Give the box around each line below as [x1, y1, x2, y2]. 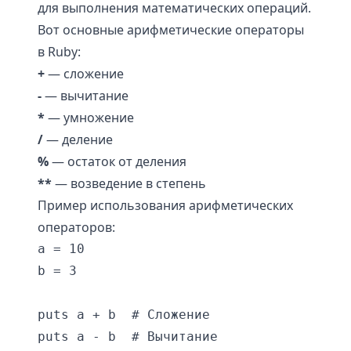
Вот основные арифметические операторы [38, 21, 304, 38]
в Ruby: [38, 43, 81, 60]
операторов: [38, 219, 115, 236]
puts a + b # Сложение [38, 307, 210, 322]
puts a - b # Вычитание [38, 329, 218, 344]
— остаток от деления [49, 153, 186, 170]
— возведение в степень [52, 175, 206, 192]
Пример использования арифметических [38, 197, 293, 214]
